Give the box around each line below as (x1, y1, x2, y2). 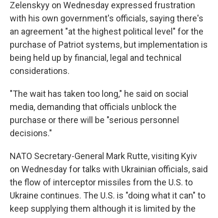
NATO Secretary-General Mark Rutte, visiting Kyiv (10, 151, 197, 161)
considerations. (10, 66, 70, 76)
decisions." (10, 128, 52, 138)
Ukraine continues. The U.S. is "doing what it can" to (10, 190, 205, 200)
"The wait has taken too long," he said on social (10, 89, 188, 99)
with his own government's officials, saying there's (10, 13, 203, 23)
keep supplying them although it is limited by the (10, 203, 196, 214)
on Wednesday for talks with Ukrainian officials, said (10, 164, 208, 174)
